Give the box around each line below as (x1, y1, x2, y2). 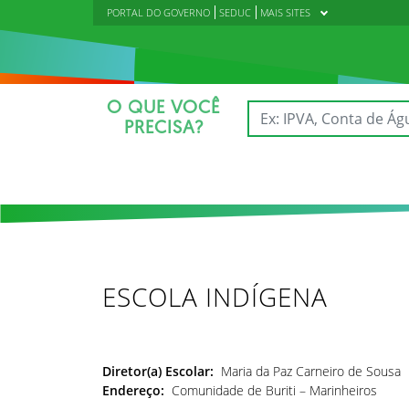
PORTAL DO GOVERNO (107, 5, 210, 19)
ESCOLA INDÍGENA (102, 279, 328, 314)
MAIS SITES (260, 5, 310, 19)
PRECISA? (123, 120, 204, 138)
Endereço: (102, 382, 172, 399)
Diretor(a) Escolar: (102, 362, 214, 380)
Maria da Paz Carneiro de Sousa (214, 362, 401, 380)
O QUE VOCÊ (107, 100, 220, 118)
